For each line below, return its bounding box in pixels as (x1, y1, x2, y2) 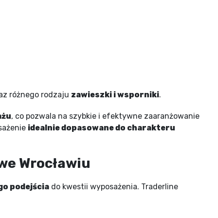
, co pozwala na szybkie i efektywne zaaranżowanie (11, 111, 200, 121)
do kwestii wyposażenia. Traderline (49, 182, 178, 191)
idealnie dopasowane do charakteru (28, 123, 175, 132)
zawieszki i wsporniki (71, 90, 159, 99)
